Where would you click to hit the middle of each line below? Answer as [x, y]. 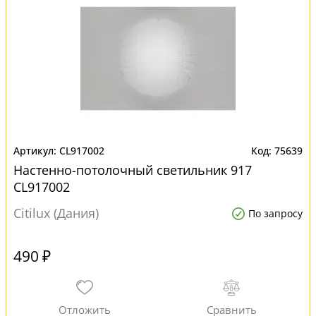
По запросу [275, 213]
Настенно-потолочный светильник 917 [133, 170]
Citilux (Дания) [56, 213]
